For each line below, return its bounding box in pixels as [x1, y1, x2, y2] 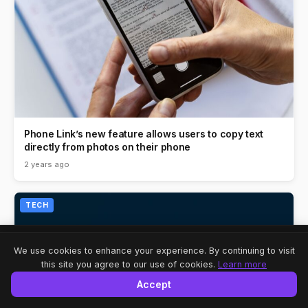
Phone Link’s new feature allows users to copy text [24, 128, 264, 140]
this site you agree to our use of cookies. [41, 259, 218, 269]
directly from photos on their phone [24, 141, 191, 153]
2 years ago [24, 159, 69, 170]
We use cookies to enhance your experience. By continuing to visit [13, 245, 295, 256]
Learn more [218, 259, 267, 269]
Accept [137, 278, 171, 290]
